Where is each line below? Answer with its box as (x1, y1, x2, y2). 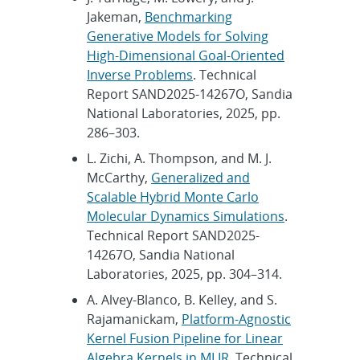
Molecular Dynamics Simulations (87, 207, 284, 225)
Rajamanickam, (87, 309, 182, 328)
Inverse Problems (87, 65, 193, 84)
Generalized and (151, 168, 250, 186)
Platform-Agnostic (182, 309, 291, 328)
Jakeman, (87, 7, 145, 26)
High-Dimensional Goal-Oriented (87, 46, 284, 64)
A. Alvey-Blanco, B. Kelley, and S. (87, 290, 277, 309)
